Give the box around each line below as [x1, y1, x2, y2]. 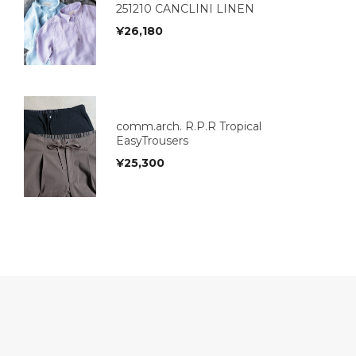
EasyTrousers [116, 133, 188, 149]
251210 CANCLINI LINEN [116, 2, 254, 17]
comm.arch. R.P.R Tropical [116, 119, 261, 134]
